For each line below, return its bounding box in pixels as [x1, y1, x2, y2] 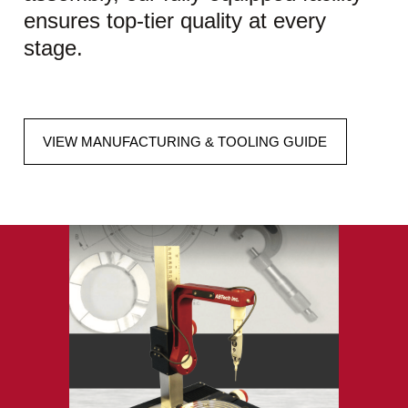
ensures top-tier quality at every [24, 7, 326, 33]
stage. [24, 35, 89, 60]
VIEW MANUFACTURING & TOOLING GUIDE [43, 133, 328, 149]
